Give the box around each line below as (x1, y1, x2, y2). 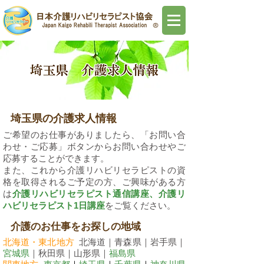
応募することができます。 (3, 153, 109, 163)
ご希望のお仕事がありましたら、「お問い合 (3, 130, 186, 140)
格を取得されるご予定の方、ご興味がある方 (3, 177, 186, 187)
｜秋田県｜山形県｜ (29, 248, 109, 258)
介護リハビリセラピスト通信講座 (12, 189, 150, 199)
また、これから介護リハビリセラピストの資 (3, 165, 186, 175)
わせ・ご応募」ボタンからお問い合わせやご (3, 141, 186, 151)
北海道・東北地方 (3, 237, 79, 247)
